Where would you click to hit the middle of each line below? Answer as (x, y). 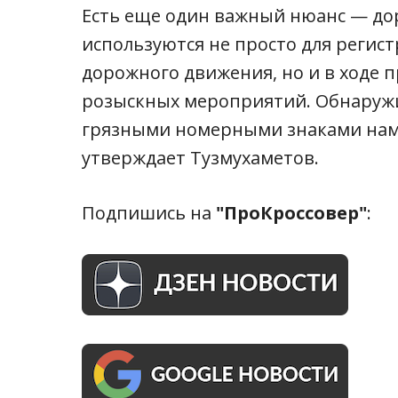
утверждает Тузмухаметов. (200, 157)
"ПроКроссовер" (291, 212)
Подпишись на (149, 212)
